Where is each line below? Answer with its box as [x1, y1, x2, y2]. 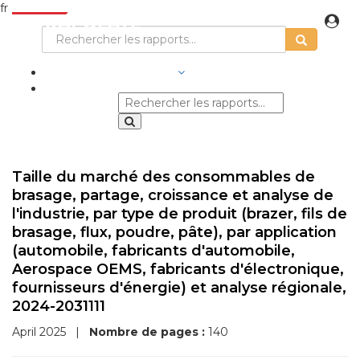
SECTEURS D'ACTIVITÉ [44, 65, 178, 80]
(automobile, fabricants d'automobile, [12, 242, 295, 260]
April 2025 [12, 325, 69, 339]
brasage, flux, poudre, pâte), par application [12, 223, 337, 241]
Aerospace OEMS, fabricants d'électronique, [12, 260, 344, 278]
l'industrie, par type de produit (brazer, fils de [12, 205, 347, 223]
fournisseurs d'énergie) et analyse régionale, [12, 279, 346, 297]
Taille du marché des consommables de [12, 168, 315, 186]
